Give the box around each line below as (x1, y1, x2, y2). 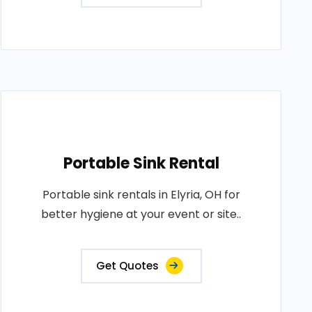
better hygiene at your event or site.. (41, 206, 242, 222)
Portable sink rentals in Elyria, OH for (42, 187, 240, 203)
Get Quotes (95, 258, 159, 273)
